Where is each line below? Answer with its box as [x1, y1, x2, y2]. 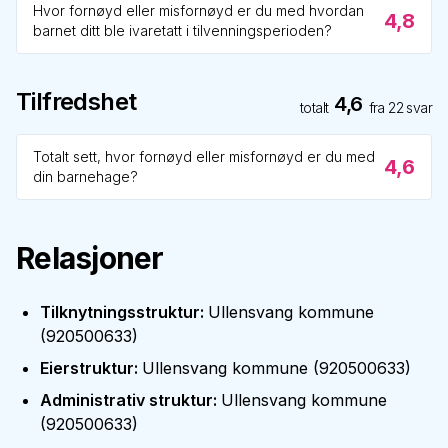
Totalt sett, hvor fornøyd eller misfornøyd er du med [33, 148, 375, 165]
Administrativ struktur [40, 390, 213, 410]
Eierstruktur [40, 358, 134, 378]
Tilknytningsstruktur [40, 302, 200, 322]
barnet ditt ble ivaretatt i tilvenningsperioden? [33, 22, 332, 39]
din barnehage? [33, 168, 138, 185]
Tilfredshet [16, 87, 137, 116]
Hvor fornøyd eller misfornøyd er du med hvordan [33, 2, 364, 19]
